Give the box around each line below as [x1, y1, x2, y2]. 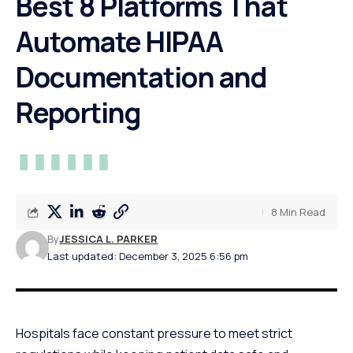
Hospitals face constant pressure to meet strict [16, 325, 292, 343]
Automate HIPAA [16, 23, 223, 61]
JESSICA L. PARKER [59, 232, 158, 247]
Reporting [16, 94, 141, 132]
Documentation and [16, 58, 267, 97]
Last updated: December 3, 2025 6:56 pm [47, 249, 249, 264]
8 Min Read [271, 205, 325, 220]
